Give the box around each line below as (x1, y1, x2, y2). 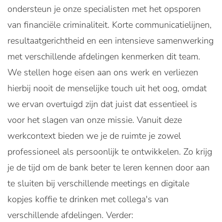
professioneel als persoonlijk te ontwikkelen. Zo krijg (7, 146, 212, 158)
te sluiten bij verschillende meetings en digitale (7, 177, 189, 189)
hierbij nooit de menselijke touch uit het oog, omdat (7, 82, 207, 94)
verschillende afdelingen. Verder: (7, 209, 133, 221)
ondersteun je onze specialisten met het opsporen (7, 3, 201, 15)
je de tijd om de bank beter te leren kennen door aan (7, 162, 210, 173)
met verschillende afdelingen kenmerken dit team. (7, 51, 200, 62)
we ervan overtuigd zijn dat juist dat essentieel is (7, 98, 197, 110)
